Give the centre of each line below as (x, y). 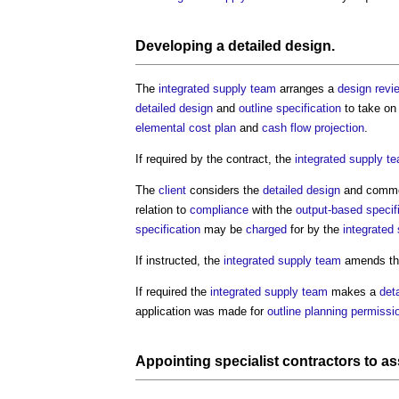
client (172, 190)
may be (223, 229)
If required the (173, 291)
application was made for (201, 311)
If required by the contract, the (215, 159)
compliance (219, 209)
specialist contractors (288, 361)
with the (272, 209)
